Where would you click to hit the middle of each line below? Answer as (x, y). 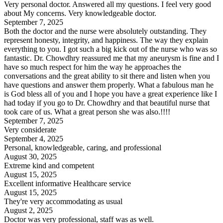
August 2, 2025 (28, 211)
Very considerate (30, 130)
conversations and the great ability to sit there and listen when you (107, 76)
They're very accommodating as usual (63, 202)
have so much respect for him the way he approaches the (93, 67)
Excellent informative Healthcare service (67, 184)
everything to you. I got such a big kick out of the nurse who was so (111, 49)
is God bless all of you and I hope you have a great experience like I (111, 94)
